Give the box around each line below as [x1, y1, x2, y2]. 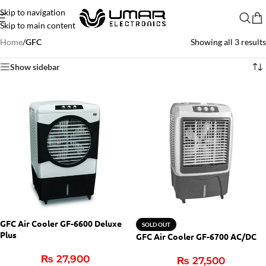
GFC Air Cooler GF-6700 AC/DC [136, 231, 256, 242]
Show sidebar [10, 62, 60, 72]
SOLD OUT [142, 221, 170, 228]
